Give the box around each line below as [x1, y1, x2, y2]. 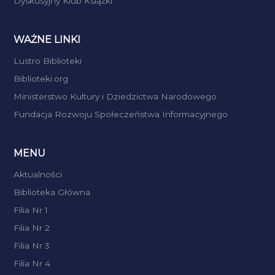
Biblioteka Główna [14, 187, 91, 198]
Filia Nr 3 [14, 241, 50, 251]
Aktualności [14, 169, 63, 180]
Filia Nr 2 [14, 223, 50, 233]
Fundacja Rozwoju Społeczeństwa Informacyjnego [14, 109, 228, 120]
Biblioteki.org [14, 74, 69, 84]
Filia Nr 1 [14, 205, 48, 215]
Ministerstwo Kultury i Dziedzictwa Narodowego [14, 91, 217, 102]
